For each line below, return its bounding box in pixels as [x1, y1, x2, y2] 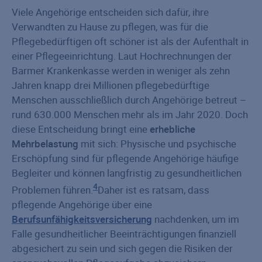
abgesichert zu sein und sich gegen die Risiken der [12, 241, 233, 255]
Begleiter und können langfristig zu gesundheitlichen [12, 166, 242, 180]
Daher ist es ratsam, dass [98, 182, 209, 196]
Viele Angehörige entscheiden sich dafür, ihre [12, 5, 209, 19]
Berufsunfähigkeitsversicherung [12, 212, 152, 226]
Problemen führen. [12, 182, 93, 196]
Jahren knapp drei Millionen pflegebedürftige [12, 78, 209, 92]
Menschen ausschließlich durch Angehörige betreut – [12, 93, 246, 107]
